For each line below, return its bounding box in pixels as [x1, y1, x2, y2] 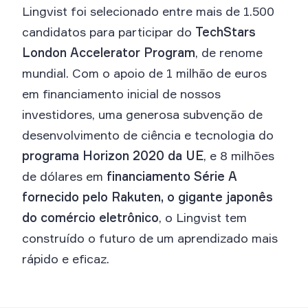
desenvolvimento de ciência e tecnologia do [22, 127, 274, 143]
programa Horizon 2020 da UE [22, 148, 203, 164]
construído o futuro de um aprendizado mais [22, 230, 278, 246]
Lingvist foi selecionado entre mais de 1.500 [22, 3, 274, 19]
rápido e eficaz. [22, 251, 109, 267]
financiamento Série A [107, 168, 237, 184]
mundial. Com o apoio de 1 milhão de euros [22, 65, 267, 81]
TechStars [195, 24, 256, 40]
